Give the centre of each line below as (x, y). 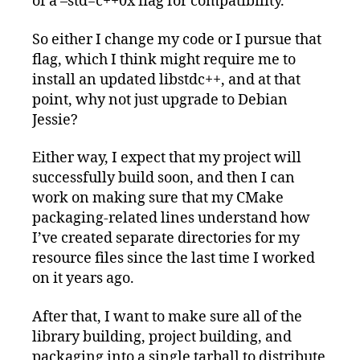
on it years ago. (83, 279)
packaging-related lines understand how (171, 219)
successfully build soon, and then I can (164, 178)
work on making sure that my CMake (158, 198)
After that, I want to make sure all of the (167, 317)
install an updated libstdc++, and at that (166, 80)
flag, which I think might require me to (164, 59)
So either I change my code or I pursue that (177, 39)
